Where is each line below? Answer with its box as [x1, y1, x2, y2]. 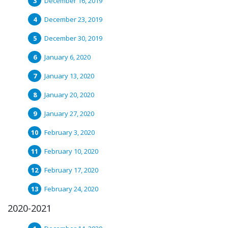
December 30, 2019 [44, 34, 102, 43]
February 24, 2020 [44, 184, 98, 193]
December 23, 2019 [44, 15, 102, 24]
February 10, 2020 [44, 147, 98, 156]
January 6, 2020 [44, 52, 91, 62]
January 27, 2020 [44, 109, 94, 118]
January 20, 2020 [44, 90, 94, 99]
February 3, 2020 [44, 128, 95, 137]
